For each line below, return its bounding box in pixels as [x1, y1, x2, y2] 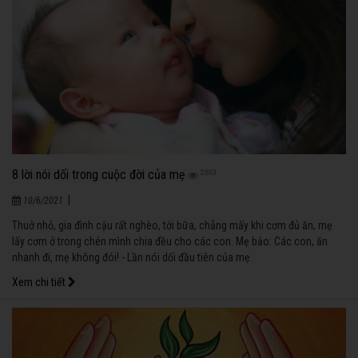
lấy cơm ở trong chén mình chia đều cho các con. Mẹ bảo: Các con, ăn [12, 235, 328, 249]
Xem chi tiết [12, 276, 68, 289]
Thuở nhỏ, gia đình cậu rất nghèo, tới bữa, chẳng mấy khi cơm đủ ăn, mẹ [12, 219, 332, 233]
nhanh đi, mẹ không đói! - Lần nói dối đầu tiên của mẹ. [12, 251, 253, 265]
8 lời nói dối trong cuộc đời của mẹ [12, 167, 185, 183]
